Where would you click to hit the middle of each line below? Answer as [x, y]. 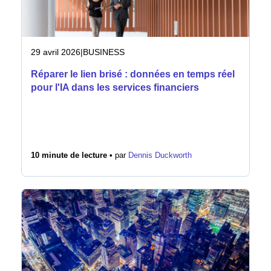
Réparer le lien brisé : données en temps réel [133, 74]
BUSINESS [104, 52]
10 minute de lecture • [72, 155]
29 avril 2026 [56, 52]
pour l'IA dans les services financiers [115, 87]
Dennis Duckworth [160, 155]
